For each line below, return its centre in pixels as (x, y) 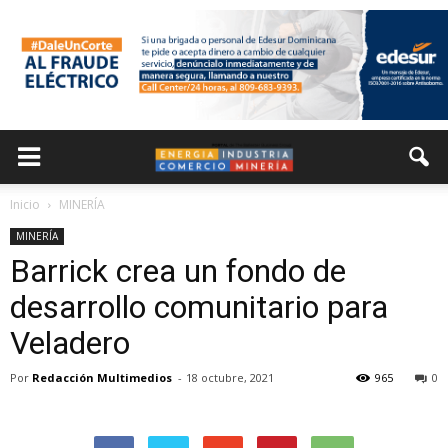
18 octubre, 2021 (230, 377)
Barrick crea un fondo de (178, 271)
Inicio (25, 204)
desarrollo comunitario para (199, 307)
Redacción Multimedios (102, 377)
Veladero (70, 343)
